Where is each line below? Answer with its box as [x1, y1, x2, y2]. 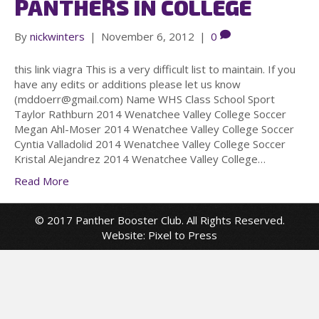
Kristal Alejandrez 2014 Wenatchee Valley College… [14, 151, 266, 166]
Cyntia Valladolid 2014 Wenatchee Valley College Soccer [14, 136, 286, 151]
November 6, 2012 [101, 28, 194, 43]
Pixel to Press [148, 227, 217, 242]
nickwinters [30, 28, 85, 43]
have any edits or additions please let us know [14, 76, 241, 91]
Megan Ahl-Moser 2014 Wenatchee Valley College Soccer [14, 121, 294, 136]
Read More [14, 173, 69, 188]
